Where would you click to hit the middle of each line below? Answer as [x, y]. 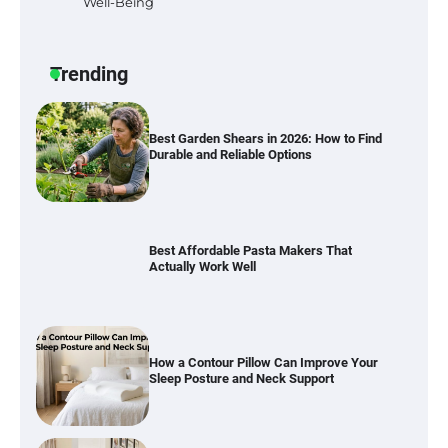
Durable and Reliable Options [230, 155]
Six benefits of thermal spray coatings [257, 35]
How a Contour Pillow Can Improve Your [263, 363]
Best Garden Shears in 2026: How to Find [265, 139]
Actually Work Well [202, 267]
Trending [89, 74]
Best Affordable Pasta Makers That [250, 251]
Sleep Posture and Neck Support [241, 379]
